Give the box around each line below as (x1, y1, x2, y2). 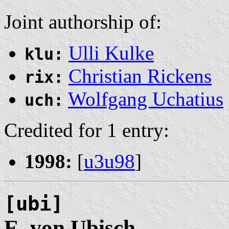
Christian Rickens (68, 64, 212, 87)
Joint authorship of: (4, 10, 162, 33)
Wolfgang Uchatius (68, 87, 223, 110)
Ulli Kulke (68, 41, 154, 64)
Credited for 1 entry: (4, 119, 169, 141)
